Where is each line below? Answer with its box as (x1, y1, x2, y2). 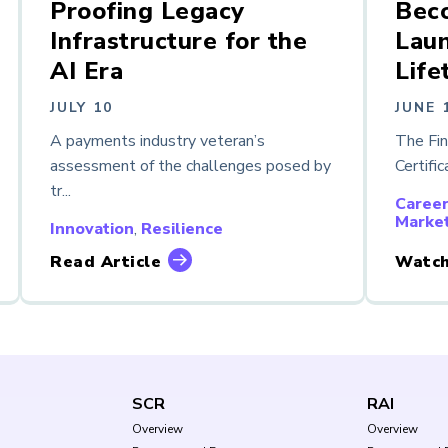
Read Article (50, 250, 161, 273)
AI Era (50, 55, 123, 88)
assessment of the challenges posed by (50, 154, 331, 177)
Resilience (141, 217, 223, 240)
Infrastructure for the (50, 25, 307, 58)
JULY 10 (50, 98, 113, 118)
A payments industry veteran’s (50, 129, 265, 152)
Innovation (50, 217, 134, 240)
